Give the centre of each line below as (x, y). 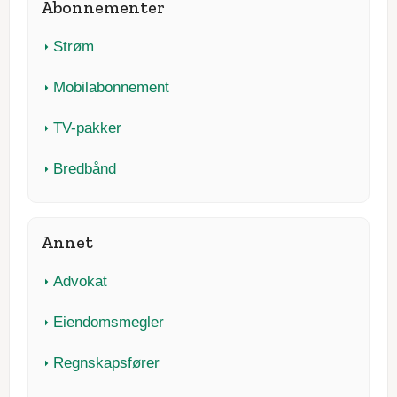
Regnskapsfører (107, 363)
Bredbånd (85, 168)
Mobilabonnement (112, 87)
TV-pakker (88, 128)
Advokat (81, 282)
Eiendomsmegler (109, 323)
